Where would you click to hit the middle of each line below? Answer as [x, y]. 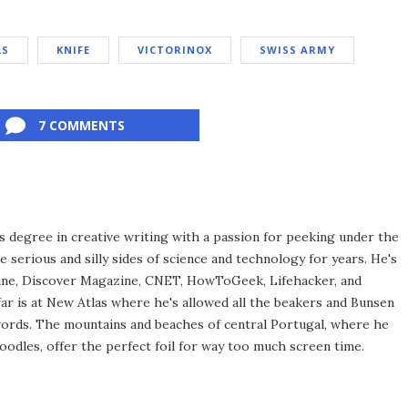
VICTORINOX [175, 50]
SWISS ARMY [297, 50]
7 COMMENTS [81, 125]
